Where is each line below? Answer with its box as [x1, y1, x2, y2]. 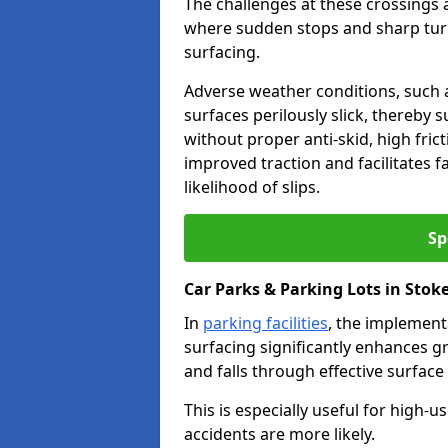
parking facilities [203, 312, 328, 334]
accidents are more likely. [184, 423, 375, 445]
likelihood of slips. [184, 176, 320, 198]
